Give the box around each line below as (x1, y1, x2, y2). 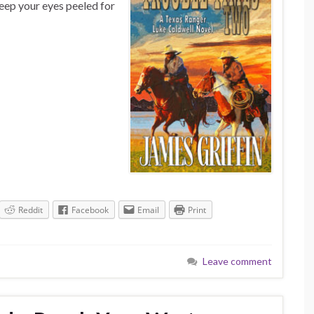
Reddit (18, 204, 43, 217)
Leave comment (203, 254, 272, 267)
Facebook (71, 204, 109, 217)
